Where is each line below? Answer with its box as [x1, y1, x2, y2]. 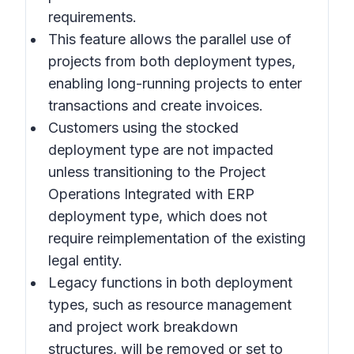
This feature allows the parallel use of [48, 31, 292, 47]
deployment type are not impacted [48, 141, 273, 158]
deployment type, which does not [48, 208, 267, 224]
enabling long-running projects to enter [48, 75, 302, 92]
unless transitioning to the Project [48, 164, 265, 180]
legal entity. [48, 252, 122, 269]
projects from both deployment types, [48, 53, 296, 70]
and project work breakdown [48, 318, 238, 335]
